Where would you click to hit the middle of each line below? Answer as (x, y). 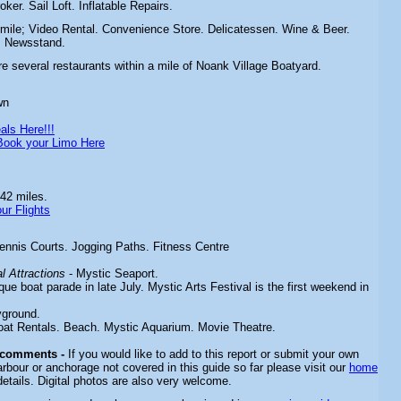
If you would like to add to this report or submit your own (212, 354)
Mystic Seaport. (117, 273)
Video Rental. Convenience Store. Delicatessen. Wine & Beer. (189, 29)
